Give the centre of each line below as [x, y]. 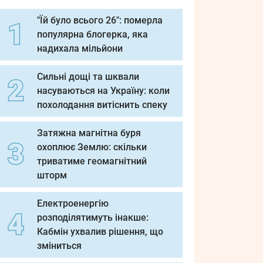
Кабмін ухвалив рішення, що [100, 232]
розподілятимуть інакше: [93, 218]
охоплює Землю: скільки [92, 147]
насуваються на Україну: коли [103, 91]
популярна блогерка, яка [92, 34]
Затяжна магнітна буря [89, 133]
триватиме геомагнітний [92, 161]
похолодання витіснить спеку [102, 105]
